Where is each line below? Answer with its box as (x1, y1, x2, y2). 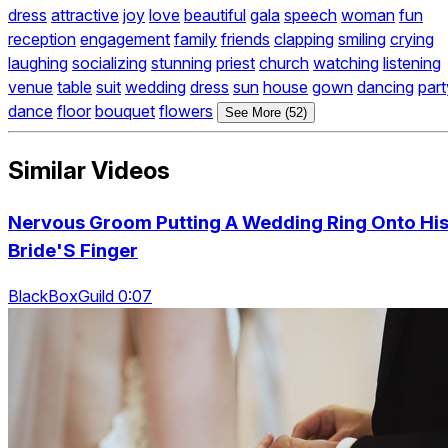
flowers (159, 101, 213, 122)
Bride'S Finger (8, 239, 138, 263)
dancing (357, 77, 414, 98)
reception (8, 29, 76, 50)
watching (313, 53, 379, 74)
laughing (8, 53, 68, 74)
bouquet (95, 101, 155, 122)
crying (390, 29, 434, 50)
